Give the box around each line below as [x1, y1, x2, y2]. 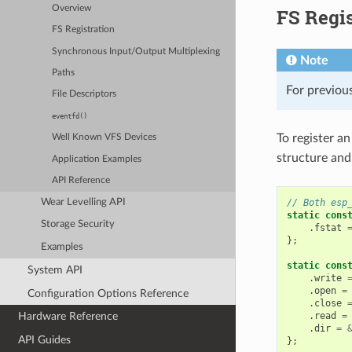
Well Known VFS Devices [52, 133, 157, 142]
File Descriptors [52, 90, 117, 99]
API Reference [52, 175, 111, 185]
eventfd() [52, 112, 88, 120]
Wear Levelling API [41, 196, 126, 207]
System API [27, 263, 82, 276]
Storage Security [41, 219, 115, 230]
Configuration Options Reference [27, 287, 189, 299]
